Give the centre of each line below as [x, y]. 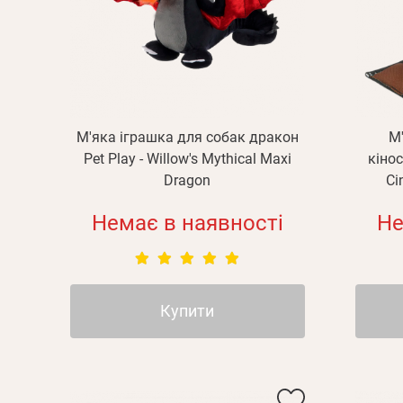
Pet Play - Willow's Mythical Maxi [187, 159]
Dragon [188, 180]
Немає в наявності [187, 223]
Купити [188, 311]
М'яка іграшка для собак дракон [187, 137]
